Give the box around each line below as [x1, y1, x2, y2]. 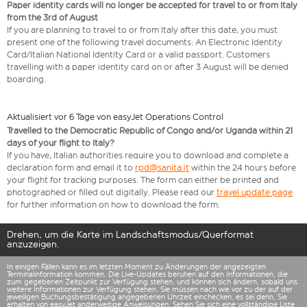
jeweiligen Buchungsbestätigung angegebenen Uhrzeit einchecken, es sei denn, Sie [7, 293, 287, 302]
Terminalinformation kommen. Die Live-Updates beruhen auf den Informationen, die [7, 270, 288, 280]
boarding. [7, 74, 46, 85]
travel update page [217, 187, 293, 198]
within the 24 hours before [189, 162, 296, 173]
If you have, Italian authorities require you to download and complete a [7, 150, 288, 161]
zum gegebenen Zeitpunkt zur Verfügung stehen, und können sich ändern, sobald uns [7, 278, 297, 287]
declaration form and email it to [7, 162, 135, 173]
